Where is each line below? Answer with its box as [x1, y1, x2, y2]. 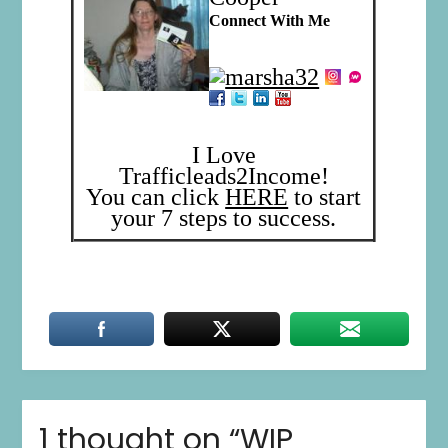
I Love [191, 141, 256, 168]
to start [288, 183, 362, 210]
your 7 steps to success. [111, 204, 337, 231]
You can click [86, 183, 226, 210]
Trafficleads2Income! [118, 162, 329, 189]
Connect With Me [209, 11, 331, 29]
